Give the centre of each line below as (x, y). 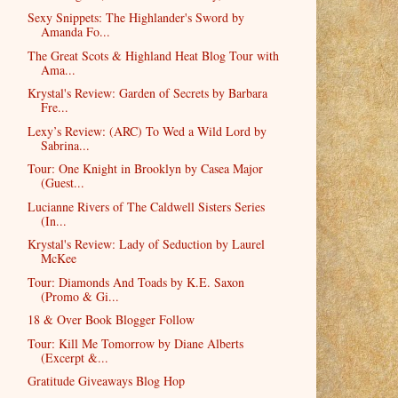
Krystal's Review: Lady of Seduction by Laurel (146, 244)
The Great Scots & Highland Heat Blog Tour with (153, 55)
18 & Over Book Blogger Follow (111, 320)
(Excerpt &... (74, 357)
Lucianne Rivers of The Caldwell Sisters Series (146, 206)
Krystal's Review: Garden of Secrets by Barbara (147, 93)
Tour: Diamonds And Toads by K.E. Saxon (135, 282)
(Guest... (62, 183)
